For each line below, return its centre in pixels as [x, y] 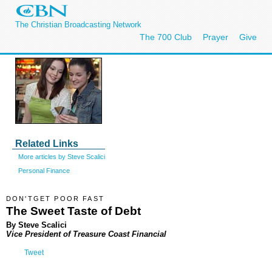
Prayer [216, 37]
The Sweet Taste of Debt [73, 211]
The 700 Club [166, 37]
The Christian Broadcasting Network [78, 25]
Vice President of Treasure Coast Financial [86, 234]
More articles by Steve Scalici [62, 157]
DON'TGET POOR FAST [55, 199]
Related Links [47, 144]
